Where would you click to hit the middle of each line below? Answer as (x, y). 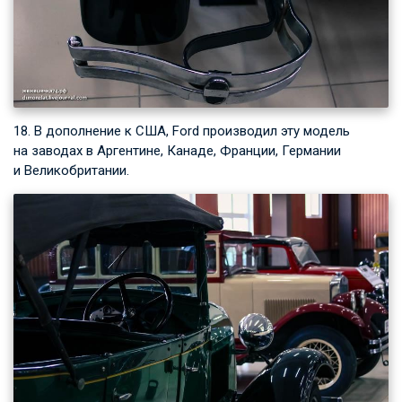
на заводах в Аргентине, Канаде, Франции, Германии (177, 150)
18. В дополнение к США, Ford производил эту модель (182, 131)
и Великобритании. (71, 170)
